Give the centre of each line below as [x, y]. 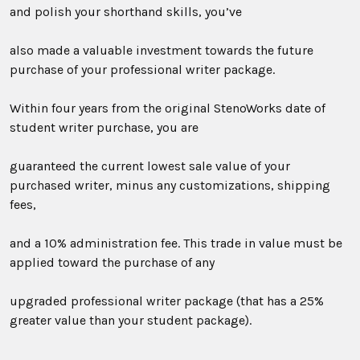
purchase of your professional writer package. [142, 70]
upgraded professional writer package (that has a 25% [167, 301]
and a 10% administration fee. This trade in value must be [176, 243]
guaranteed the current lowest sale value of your [150, 166]
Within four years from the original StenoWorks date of [168, 108]
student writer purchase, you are [104, 127]
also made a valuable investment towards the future [162, 50]
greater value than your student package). [131, 320]
